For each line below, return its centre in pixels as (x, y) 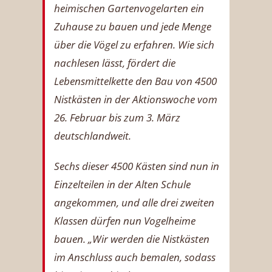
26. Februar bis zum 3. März (117, 117)
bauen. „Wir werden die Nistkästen (132, 239)
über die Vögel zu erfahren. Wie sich (134, 44)
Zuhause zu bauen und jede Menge (133, 26)
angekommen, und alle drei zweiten (134, 202)
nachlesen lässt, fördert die (115, 63)
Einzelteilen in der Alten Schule (122, 184)
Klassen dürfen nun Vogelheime (125, 220)
